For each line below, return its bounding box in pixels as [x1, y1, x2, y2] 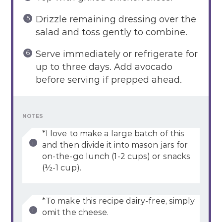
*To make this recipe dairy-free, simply [42, 196, 195, 206]
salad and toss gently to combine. [35, 26, 187, 38]
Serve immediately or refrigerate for [35, 48, 198, 59]
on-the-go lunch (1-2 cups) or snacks [42, 151, 191, 161]
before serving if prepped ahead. [35, 74, 182, 85]
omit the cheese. [42, 207, 109, 217]
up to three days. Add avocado [35, 61, 172, 72]
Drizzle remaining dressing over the [35, 13, 196, 25]
